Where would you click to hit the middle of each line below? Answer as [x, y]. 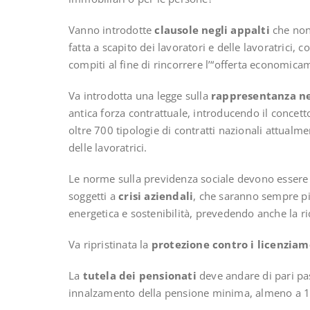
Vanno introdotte [112, 30]
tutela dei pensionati [139, 276]
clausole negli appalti [212, 30]
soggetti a [94, 196]
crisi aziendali [156, 196]
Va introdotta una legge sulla [140, 96]
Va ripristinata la [110, 245]
